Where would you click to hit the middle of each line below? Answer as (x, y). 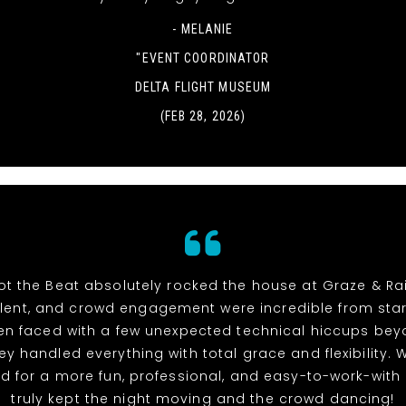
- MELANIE (203, 29)
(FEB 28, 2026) (203, 116)
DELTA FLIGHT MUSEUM (203, 87)
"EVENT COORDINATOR (203, 58)
